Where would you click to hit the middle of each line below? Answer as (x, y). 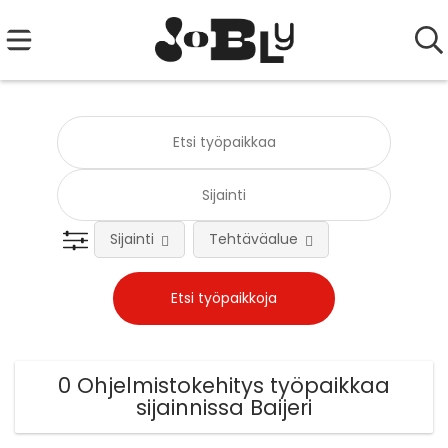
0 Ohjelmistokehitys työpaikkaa (224, 386)
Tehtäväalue (254, 239)
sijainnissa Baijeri (224, 408)
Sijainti (132, 239)
